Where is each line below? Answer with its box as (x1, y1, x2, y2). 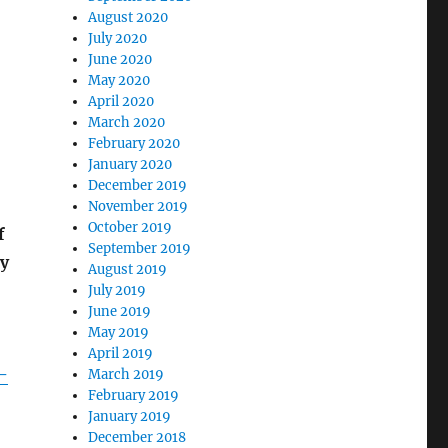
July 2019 (88, 282, 147, 300)
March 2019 (88, 366, 165, 384)
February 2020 (88, 135, 181, 153)
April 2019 (88, 345, 154, 363)
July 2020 (88, 30, 148, 48)
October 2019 (88, 219, 173, 237)
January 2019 (88, 408, 172, 426)
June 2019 (88, 303, 152, 321)
